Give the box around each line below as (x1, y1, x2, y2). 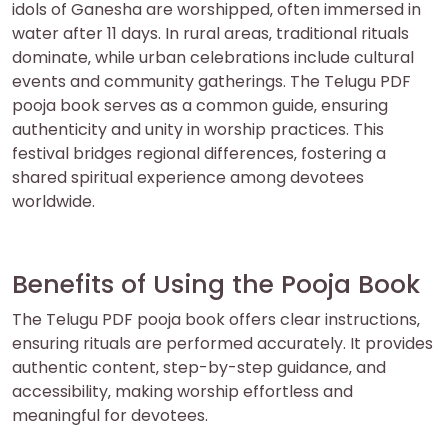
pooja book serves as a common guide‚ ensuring (12, 93, 388, 117)
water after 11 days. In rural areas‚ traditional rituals (12, 21, 409, 45)
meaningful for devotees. (12, 403, 208, 427)
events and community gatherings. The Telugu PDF (12, 69, 411, 93)
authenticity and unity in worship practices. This (12, 117, 384, 141)
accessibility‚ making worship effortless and (12, 379, 353, 403)
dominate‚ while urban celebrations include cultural (12, 45, 414, 69)
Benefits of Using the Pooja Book (12, 266, 420, 302)
